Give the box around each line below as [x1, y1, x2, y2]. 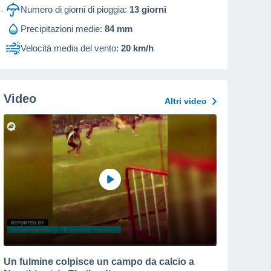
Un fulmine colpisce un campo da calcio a [4, 256, 194, 267]
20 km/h [121, 43, 154, 53]
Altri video [165, 96, 207, 106]
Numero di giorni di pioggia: [21, 4, 127, 15]
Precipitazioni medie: [21, 24, 102, 34]
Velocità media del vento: [21, 43, 119, 53]
